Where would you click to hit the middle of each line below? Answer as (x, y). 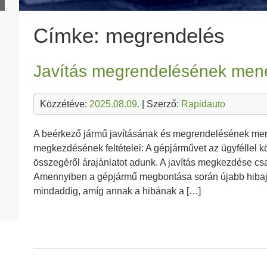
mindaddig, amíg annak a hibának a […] (117, 191)
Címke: (69, 35)
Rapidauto (203, 104)
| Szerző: (160, 104)
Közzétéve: (65, 104)
